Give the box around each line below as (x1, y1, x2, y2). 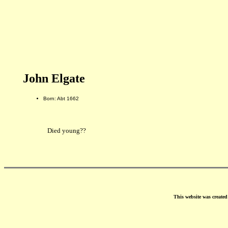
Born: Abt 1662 (43, 95, 79, 101)
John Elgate (22, 72, 85, 85)
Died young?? (47, 126, 86, 134)
